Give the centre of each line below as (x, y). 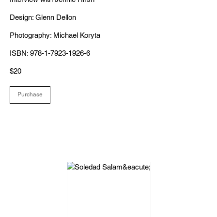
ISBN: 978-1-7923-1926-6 (50, 53)
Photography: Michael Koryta (55, 35)
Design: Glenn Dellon (43, 17)
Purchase (30, 94)
